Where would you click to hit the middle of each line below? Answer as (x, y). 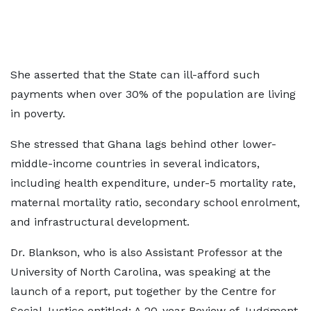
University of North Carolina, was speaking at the (141, 272)
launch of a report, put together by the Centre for (143, 291)
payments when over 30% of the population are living (153, 94)
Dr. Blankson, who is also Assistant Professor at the (146, 252)
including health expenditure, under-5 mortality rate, (153, 183)
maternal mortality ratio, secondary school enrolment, (155, 202)
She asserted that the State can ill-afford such (135, 75)
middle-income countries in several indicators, (135, 163)
